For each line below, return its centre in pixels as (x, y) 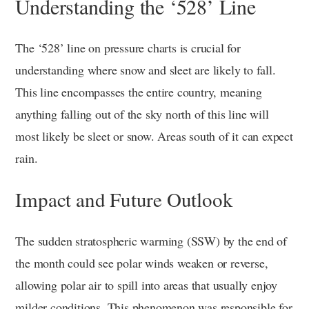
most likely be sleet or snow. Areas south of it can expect (154, 136)
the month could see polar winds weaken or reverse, (142, 262)
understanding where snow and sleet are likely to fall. (146, 69)
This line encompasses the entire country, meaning (139, 91)
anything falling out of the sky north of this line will (142, 113)
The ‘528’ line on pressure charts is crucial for (128, 47)
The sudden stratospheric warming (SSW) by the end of (151, 240)
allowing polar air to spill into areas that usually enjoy (146, 285)
